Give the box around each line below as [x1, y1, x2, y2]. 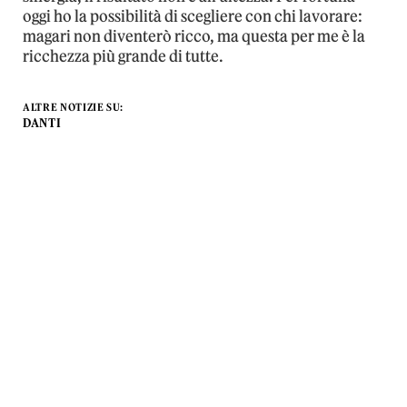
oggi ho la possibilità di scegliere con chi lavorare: [23, 5, 362, 26]
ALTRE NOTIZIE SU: [23, 100, 124, 114]
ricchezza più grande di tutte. [23, 45, 223, 66]
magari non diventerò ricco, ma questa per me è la [23, 25, 365, 46]
